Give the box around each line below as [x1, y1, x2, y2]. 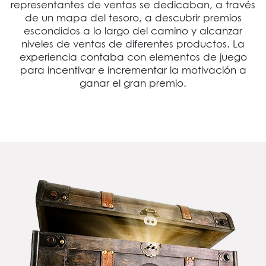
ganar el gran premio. [80, 75, 186, 90]
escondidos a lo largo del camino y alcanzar [24, 23, 242, 38]
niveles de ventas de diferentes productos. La [21, 36, 245, 51]
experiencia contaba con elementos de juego [19, 49, 247, 64]
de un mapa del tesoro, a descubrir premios [24, 10, 242, 25]
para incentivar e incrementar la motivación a [20, 62, 246, 77]
